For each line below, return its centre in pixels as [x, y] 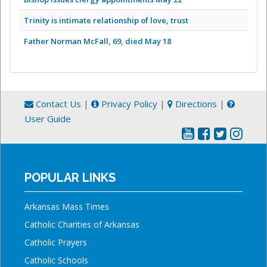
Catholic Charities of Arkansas [82, 225]
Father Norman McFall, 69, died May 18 [97, 41]
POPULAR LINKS [70, 178]
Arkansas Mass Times [67, 207]
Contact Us [57, 104]
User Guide [48, 119]
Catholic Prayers [56, 243]
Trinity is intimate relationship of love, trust [106, 21]
